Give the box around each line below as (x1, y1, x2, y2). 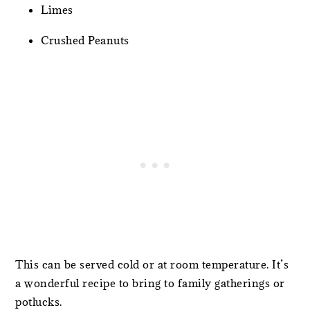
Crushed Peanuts (41, 33, 129, 48)
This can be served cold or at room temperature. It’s (15, 257, 289, 272)
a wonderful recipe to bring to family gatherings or (15, 276, 285, 291)
